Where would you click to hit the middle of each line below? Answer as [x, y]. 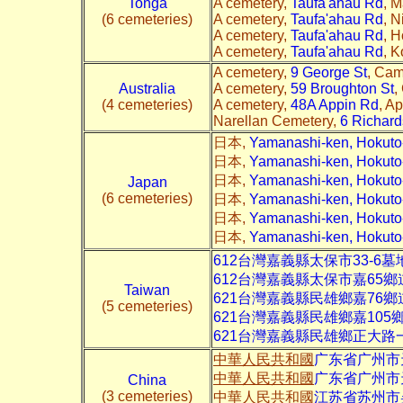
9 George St [329, 72]
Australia [147, 88]
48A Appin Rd [335, 104]
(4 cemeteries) [147, 104]
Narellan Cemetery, [277, 121]
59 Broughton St [342, 88]
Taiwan [147, 290]
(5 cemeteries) [147, 306]
